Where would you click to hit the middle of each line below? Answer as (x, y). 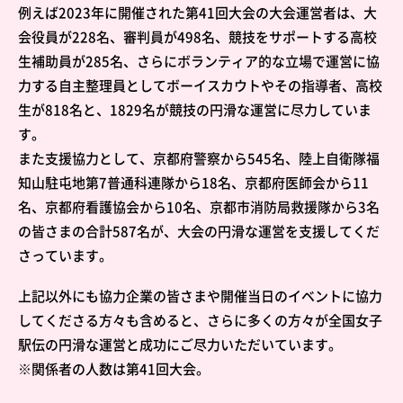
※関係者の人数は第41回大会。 (114, 368)
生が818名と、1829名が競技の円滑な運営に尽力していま (195, 109)
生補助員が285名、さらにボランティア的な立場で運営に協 (199, 61)
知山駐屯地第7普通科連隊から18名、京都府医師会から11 (193, 182)
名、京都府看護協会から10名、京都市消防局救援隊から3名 (199, 206)
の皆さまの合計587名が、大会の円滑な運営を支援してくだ (199, 231)
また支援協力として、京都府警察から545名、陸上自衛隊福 (199, 158)
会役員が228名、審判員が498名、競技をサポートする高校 (197, 36)
